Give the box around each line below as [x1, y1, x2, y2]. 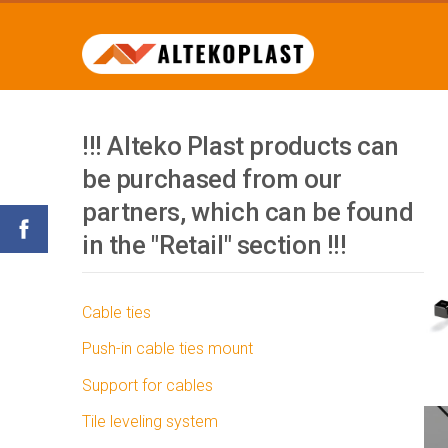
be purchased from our [82, 164, 342, 194]
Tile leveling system [82, 412, 218, 432]
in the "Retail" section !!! [82, 230, 347, 260]
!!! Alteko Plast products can [82, 131, 399, 161]
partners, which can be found [82, 197, 414, 227]
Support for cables [82, 375, 213, 395]
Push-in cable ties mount [82, 339, 253, 359]
